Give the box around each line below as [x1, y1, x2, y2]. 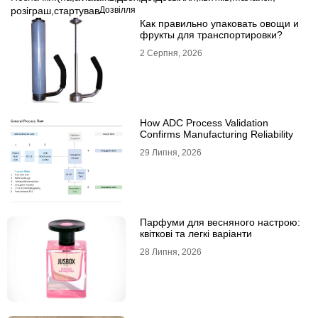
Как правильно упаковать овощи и [139, 18, 299, 30]
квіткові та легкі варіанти [139, 228, 252, 240]
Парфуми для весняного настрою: [139, 216, 300, 229]
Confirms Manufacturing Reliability [139, 128, 293, 141]
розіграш [11, 5, 51, 17]
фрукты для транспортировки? [139, 29, 283, 41]
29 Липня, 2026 [139, 148, 202, 158]
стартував [54, 5, 99, 17]
